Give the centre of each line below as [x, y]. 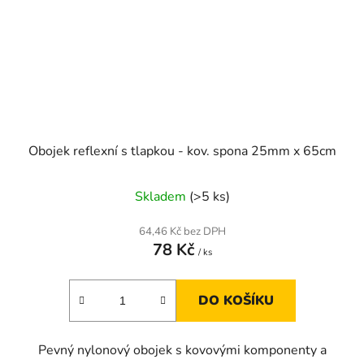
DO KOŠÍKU [236, 301]
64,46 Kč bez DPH [182, 232]
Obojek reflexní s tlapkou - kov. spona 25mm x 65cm [182, 152]
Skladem [162, 197]
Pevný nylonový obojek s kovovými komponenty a [182, 351]
